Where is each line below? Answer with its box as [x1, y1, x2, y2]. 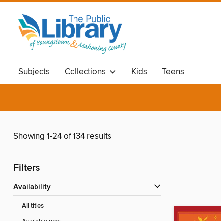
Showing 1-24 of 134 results [13, 131, 111, 142]
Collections [65, 66, 110, 77]
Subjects [18, 66, 50, 77]
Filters [13, 162, 40, 175]
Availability [18, 183, 51, 192]
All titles [22, 202, 44, 211]
